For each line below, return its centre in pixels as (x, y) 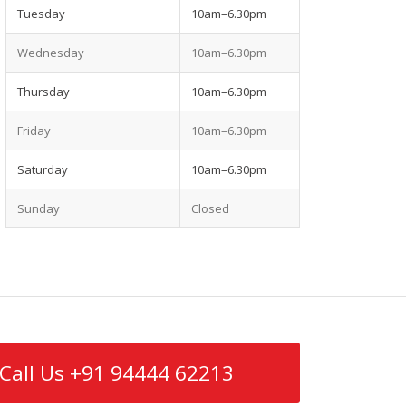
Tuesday (41, 14)
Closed (210, 209)
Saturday (43, 170)
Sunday (39, 209)
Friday (34, 131)
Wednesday (51, 53)
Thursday (43, 92)
